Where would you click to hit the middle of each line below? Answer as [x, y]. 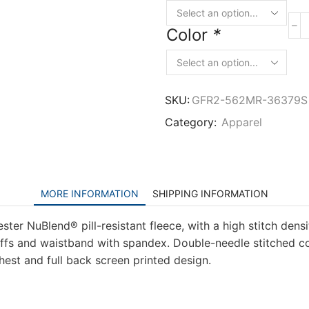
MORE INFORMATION [90, 194]
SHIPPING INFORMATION [210, 194]
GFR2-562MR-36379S [250, 101]
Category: [192, 123]
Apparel [242, 123]
